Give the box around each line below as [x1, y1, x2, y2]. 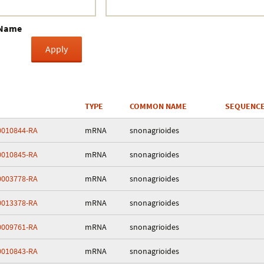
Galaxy [208, 38, 233, 49]
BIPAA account [208, 65, 262, 76]
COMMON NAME [130, 101, 187, 111]
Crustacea [208, 12, 245, 23]
